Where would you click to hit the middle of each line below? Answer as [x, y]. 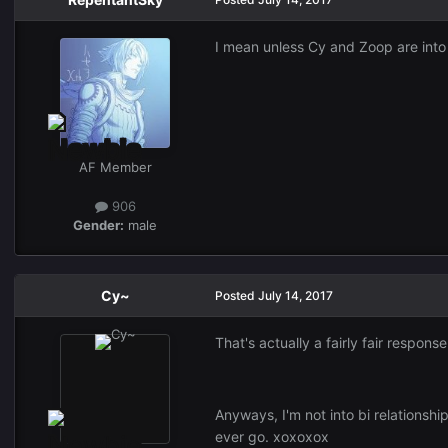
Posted [236, 296]
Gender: [98, 225]
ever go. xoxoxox [272, 437]
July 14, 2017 [295, 296]
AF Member [115, 167]
